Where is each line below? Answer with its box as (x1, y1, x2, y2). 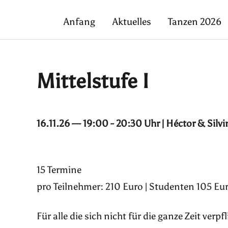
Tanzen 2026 (168, 16, 222, 28)
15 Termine (37, 164, 81, 176)
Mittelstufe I (37, 69, 149, 94)
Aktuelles (112, 16, 151, 28)
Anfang (64, 16, 95, 28)
